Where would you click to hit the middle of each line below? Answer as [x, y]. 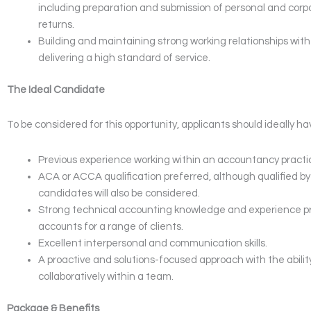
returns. [56, 24]
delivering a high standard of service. [124, 58]
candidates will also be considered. [119, 193]
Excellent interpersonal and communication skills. [153, 243]
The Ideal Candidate [56, 90]
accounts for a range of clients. [111, 226]
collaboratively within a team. [106, 276]
